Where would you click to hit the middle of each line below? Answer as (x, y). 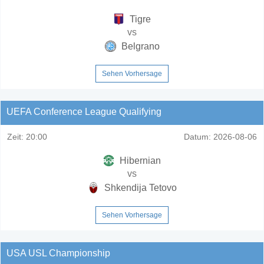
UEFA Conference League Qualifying (84, 111)
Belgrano (139, 46)
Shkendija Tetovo (139, 187)
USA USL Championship (58, 253)
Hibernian (139, 160)
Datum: (197, 136)
